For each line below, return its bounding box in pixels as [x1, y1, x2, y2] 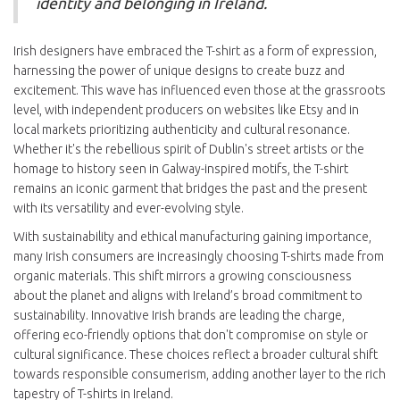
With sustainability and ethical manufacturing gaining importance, [13, 229, 371, 245]
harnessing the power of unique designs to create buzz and [13, 63, 345, 79]
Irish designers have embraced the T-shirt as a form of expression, [13, 44, 377, 59]
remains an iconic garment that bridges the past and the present [13, 181, 367, 196]
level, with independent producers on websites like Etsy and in [13, 103, 359, 118]
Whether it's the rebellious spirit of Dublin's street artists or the [13, 142, 364, 157]
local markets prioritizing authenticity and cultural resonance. [13, 122, 350, 137]
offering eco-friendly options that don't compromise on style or [13, 328, 368, 343]
